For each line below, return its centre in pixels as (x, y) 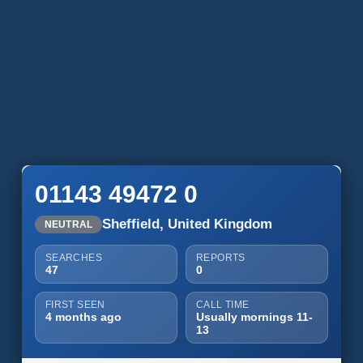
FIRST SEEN (75, 305)
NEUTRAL (68, 224)
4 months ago (83, 317)
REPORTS (220, 258)
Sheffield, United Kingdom (188, 224)
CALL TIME (222, 305)
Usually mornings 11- (254, 317)
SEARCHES (74, 258)
